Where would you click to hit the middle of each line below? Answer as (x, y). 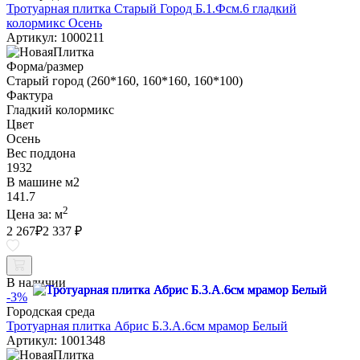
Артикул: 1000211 (55, 38)
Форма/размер (45, 67)
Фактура (30, 96)
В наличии (36, 283)
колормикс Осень (54, 23)
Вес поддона (41, 153)
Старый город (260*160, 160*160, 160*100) (125, 81)
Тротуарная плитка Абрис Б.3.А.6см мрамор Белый (147, 326)
